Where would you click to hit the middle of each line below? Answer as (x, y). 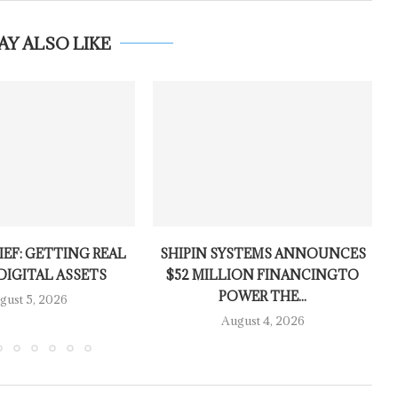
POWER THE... (263, 297)
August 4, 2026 (263, 321)
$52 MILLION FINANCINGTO (263, 275)
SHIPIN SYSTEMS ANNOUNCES (263, 254)
